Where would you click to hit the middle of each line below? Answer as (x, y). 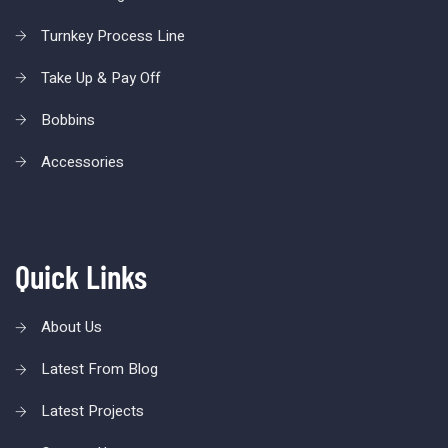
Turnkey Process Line (113, 35)
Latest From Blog (99, 369)
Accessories (82, 161)
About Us (71, 327)
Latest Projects (92, 411)
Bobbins (68, 119)
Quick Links (81, 276)
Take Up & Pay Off (100, 77)
